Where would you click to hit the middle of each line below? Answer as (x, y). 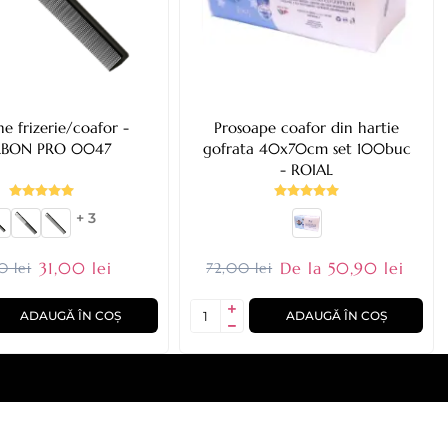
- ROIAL (307, 170)
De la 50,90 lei (342, 268)
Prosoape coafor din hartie (307, 128)
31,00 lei (76, 268)
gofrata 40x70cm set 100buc (306, 149)
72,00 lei (239, 268)
